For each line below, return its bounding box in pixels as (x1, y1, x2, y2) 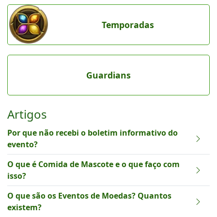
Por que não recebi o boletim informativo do (7, 127, 178, 138)
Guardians (86, 69, 131, 81)
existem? (7, 202, 42, 213)
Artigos (7, 106, 47, 122)
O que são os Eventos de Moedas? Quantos (7, 190, 171, 201)
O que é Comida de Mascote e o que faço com (7, 159, 180, 170)
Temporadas (102, 19, 154, 31)
